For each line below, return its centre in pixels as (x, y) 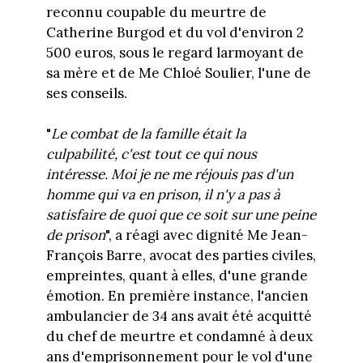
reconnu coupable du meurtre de (156, 12)
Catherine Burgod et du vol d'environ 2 (175, 32)
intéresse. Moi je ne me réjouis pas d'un (169, 175)
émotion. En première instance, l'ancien (177, 296)
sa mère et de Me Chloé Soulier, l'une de (178, 73)
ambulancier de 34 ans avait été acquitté (179, 316)
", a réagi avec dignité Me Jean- (206, 235)
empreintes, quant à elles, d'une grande (177, 276)
